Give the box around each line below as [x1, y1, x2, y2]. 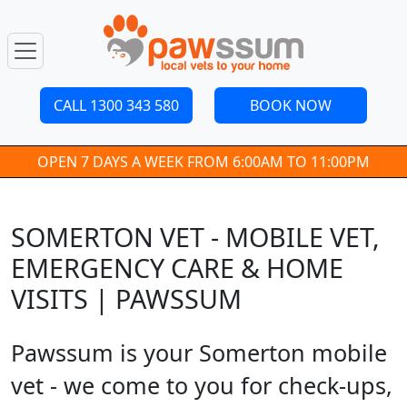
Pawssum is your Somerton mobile [11, 337, 387, 368]
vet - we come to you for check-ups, [11, 370, 392, 401]
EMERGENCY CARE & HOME [11, 250, 343, 285]
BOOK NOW [250, 95, 332, 115]
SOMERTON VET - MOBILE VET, [11, 219, 380, 254]
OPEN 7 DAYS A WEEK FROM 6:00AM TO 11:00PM [37, 152, 370, 172]
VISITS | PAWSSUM [11, 281, 242, 316]
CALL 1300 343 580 [54, 95, 179, 115]
